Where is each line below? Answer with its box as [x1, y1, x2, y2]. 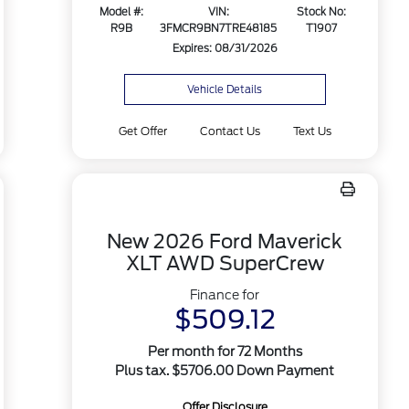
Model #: [100, 5, 144, 19]
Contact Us [199, 124, 260, 138]
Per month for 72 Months [147, 344, 302, 359]
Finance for [190, 288, 260, 302]
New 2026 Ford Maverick [107, 230, 343, 253]
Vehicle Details [187, 83, 263, 96]
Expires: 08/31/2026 [172, 42, 278, 56]
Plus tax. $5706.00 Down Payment [115, 363, 335, 378]
